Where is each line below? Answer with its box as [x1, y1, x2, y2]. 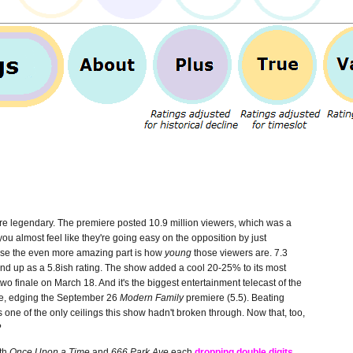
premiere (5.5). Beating [184, 292, 284, 304]
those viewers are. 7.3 [191, 247, 288, 259]
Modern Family [120, 292, 184, 304]
